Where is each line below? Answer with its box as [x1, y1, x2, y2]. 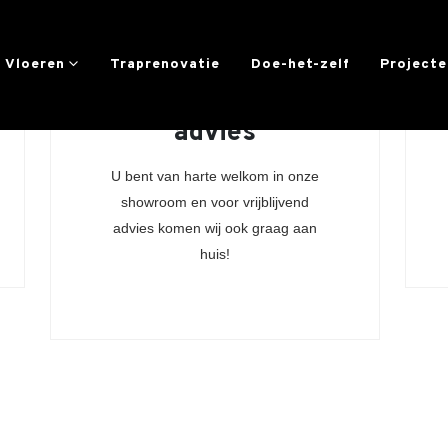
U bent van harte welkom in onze [110, 168, 319, 184]
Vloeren [5, 56, 66, 73]
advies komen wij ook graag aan [112, 220, 317, 236]
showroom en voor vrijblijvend [120, 194, 309, 210]
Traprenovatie [109, 56, 220, 73]
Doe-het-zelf [250, 56, 350, 73]
